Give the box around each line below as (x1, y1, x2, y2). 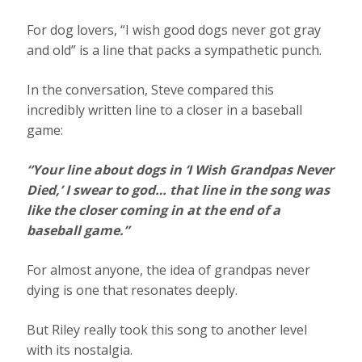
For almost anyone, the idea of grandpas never (27, 261, 311, 280)
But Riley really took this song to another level (27, 321, 308, 339)
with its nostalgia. (27, 341, 133, 360)
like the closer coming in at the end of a (27, 201, 281, 220)
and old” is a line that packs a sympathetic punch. (27, 41, 322, 60)
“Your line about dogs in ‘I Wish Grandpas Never (27, 161, 335, 179)
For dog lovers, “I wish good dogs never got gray (27, 21, 322, 40)
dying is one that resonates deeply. (27, 281, 238, 300)
